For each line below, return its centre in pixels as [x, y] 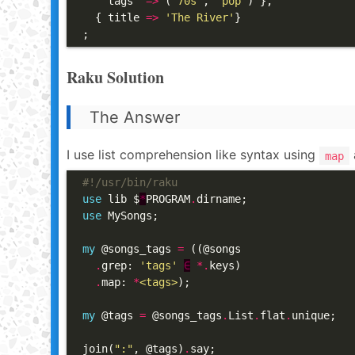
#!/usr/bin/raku [130, 182]
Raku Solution [115, 77]
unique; [314, 315]
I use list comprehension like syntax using [193, 155]
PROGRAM [168, 199]
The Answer [135, 117]
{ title [114, 17]
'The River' [200, 17]
